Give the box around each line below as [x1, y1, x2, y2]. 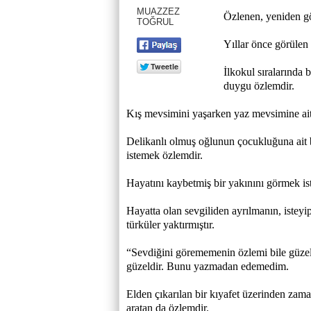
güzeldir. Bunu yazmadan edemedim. [126, 260, 289, 272]
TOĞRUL [137, 16, 174, 27]
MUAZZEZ [137, 6, 180, 17]
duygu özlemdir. [224, 80, 294, 92]
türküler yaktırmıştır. [126, 219, 215, 230]
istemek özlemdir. [126, 149, 203, 161]
